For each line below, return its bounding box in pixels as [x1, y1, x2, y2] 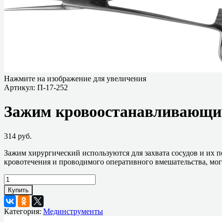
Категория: [4, 207, 43, 216]
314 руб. [4, 131, 32, 140]
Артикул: [4, 83, 37, 92]
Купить [8, 186, 29, 194]
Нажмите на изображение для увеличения [4, 74, 146, 83]
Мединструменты [43, 207, 103, 216]
